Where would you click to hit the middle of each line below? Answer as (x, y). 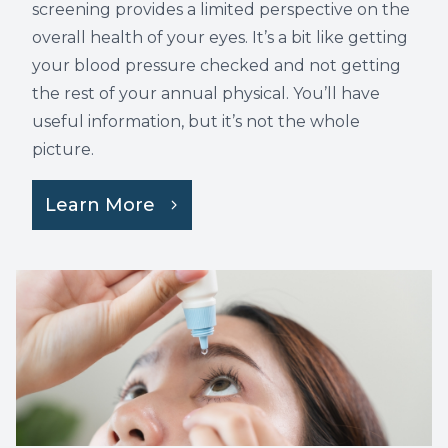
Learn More (100, 205)
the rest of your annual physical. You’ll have (206, 93)
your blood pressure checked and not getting (216, 65)
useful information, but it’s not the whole (196, 121)
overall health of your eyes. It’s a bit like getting (220, 37)
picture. (63, 149)
